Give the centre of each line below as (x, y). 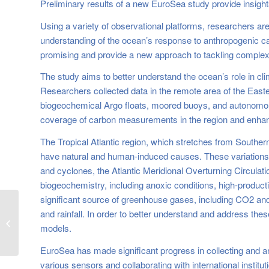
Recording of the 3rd (56, 210)
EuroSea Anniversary (58, 222)
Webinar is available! (57, 235)
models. (56, 228)
